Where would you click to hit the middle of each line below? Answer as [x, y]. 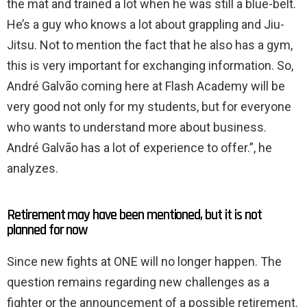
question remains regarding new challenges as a [138, 282]
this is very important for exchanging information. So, [150, 66]
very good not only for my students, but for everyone [149, 107]
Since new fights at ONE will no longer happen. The [144, 262]
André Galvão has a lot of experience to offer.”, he [139, 148]
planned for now [48, 230]
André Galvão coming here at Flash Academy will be [146, 86]
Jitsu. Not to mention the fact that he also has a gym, [150, 45]
